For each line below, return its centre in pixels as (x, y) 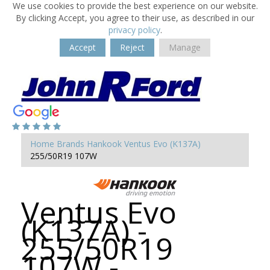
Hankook (104, 144)
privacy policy (134, 30)
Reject (132, 47)
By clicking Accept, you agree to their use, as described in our (135, 18)
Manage (185, 47)
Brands (71, 144)
